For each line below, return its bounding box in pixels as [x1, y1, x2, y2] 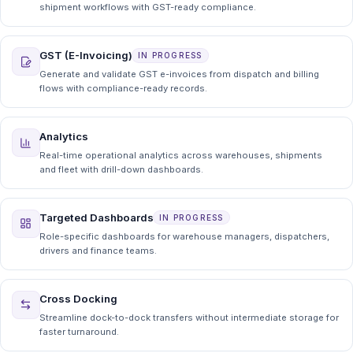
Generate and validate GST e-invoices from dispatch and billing [39, 68, 319, 80]
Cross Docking [39, 292, 117, 305]
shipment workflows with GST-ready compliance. [39, 2, 256, 13]
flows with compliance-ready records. [39, 82, 207, 94]
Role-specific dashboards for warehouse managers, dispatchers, [39, 230, 329, 242]
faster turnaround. [39, 325, 119, 337]
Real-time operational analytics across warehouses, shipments [39, 149, 322, 161]
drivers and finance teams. [39, 244, 157, 256]
